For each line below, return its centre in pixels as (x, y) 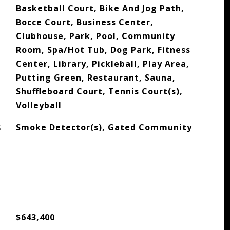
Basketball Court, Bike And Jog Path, (100, 8)
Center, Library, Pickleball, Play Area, (102, 64)
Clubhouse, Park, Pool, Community (95, 36)
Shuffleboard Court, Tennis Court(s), (99, 91)
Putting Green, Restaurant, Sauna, (95, 78)
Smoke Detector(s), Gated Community (104, 127)
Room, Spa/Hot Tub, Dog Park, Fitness (103, 50)
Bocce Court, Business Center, (84, 22)
